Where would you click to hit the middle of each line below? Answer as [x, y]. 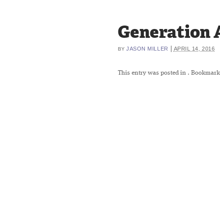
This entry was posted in [153, 73]
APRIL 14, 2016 [194, 49]
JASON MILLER [147, 49]
